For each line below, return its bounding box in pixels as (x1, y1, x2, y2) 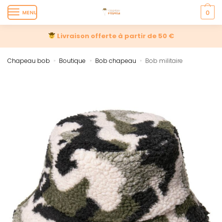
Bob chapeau (95, 56, 136, 65)
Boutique (59, 56, 86, 65)
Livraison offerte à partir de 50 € (55, 31, 174, 41)
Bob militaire (145, 56, 183, 65)
